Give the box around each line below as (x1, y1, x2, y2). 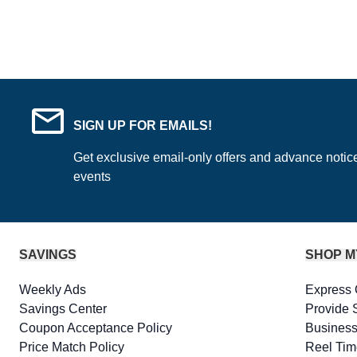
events (73, 170, 111, 183)
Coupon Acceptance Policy (19, 321, 172, 335)
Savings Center (19, 302, 107, 316)
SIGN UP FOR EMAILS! (73, 119, 212, 132)
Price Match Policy (19, 340, 124, 354)
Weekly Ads (19, 283, 86, 296)
